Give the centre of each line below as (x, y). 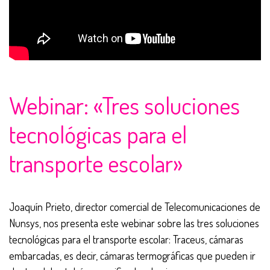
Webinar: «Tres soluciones (124, 105)
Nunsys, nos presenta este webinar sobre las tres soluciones (134, 223)
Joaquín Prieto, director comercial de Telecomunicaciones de (135, 207)
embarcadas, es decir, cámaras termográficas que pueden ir (132, 256)
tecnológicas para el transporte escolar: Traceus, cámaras (126, 240)
